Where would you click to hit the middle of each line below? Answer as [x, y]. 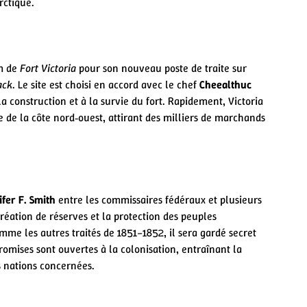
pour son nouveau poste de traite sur [161, 68]
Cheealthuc [225, 84]
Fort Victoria [48, 68]
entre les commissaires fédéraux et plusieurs [159, 199]
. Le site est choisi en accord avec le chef [106, 84]
